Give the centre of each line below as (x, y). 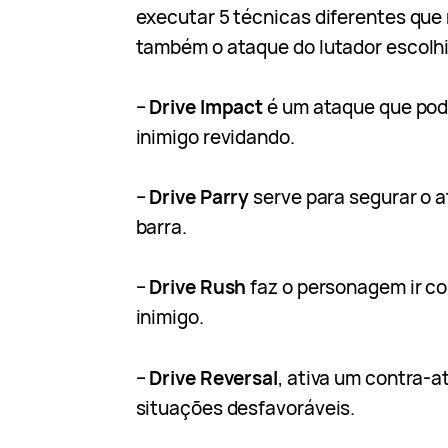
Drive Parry (199, 197)
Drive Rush (198, 287)
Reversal (239, 377)
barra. (161, 227)
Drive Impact (206, 107)
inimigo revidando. (215, 137)
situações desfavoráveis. (245, 407)
